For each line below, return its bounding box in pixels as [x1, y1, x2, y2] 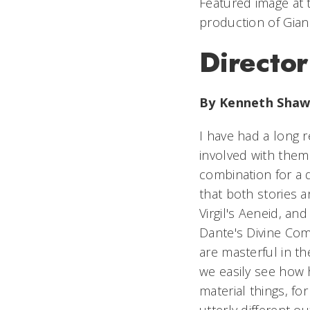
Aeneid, [238, 205, 286, 221]
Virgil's [199, 205, 239, 221]
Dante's [199, 224, 247, 241]
